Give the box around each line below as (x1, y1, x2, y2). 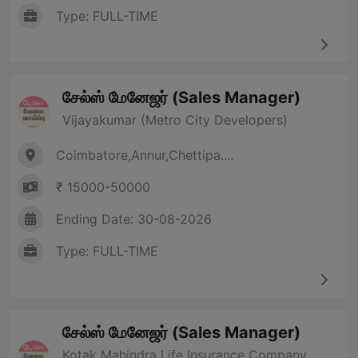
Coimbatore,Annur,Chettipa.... (56, 147, 233, 164)
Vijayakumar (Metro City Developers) (62, 112, 288, 129)
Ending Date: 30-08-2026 (56, 211, 212, 228)
